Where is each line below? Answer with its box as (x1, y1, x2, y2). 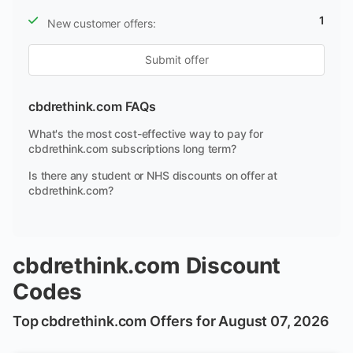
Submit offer (144, 53, 209, 66)
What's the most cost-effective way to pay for (28, 127, 263, 140)
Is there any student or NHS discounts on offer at (28, 169, 278, 182)
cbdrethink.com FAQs (28, 98, 156, 114)
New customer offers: (47, 17, 156, 30)
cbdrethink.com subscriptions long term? (28, 142, 236, 155)
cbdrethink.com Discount (13, 252, 281, 279)
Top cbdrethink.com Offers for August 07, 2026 (13, 313, 329, 329)
